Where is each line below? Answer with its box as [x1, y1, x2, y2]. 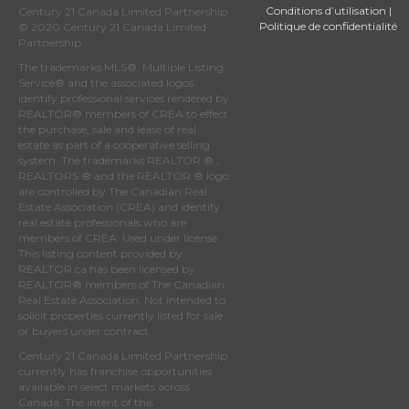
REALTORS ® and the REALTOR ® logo [18, 169, 229, 184]
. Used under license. [117, 231, 220, 246]
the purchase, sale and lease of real [18, 122, 196, 137]
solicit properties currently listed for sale [18, 309, 223, 323]
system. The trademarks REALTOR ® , [18, 153, 219, 168]
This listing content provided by [18, 246, 183, 261]
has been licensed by [87, 262, 195, 277]
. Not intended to [139, 293, 225, 308]
